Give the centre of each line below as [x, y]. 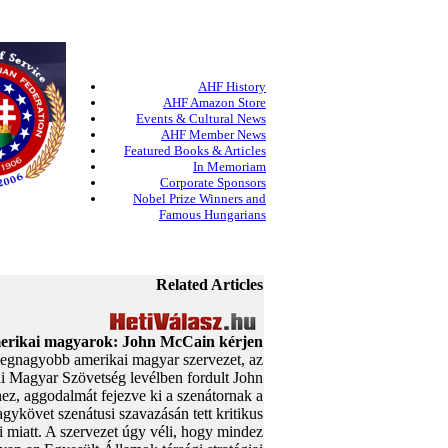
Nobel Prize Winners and [199, 198]
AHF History [232, 86]
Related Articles [209, 284]
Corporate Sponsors [213, 182]
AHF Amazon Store [214, 102]
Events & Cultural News [201, 118]
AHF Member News [213, 134]
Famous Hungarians [212, 214]
